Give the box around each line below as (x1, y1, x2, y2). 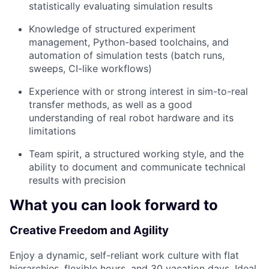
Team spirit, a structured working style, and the (29, 148, 244, 160)
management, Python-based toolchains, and (29, 36, 229, 49)
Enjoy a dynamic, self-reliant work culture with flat (10, 249, 239, 261)
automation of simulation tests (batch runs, (29, 49, 225, 62)
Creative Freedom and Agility (10, 223, 169, 238)
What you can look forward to (10, 196, 218, 214)
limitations (29, 125, 76, 138)
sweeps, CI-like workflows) (29, 62, 152, 75)
